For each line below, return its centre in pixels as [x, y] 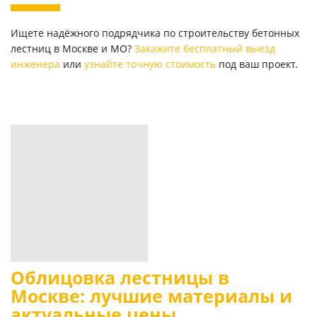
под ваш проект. [257, 64]
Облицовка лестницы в [120, 277]
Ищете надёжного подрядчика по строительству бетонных [155, 33]
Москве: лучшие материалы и [151, 296]
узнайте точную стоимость [150, 64]
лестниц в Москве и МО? [73, 48]
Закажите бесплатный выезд [205, 48]
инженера [35, 64]
